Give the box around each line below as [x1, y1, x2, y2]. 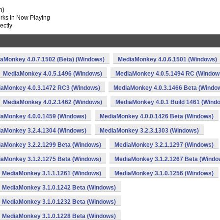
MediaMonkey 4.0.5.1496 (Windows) [3, 70, 102, 77]
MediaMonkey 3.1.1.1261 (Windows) [2, 170, 101, 177]
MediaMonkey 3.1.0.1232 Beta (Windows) [2, 198, 116, 205]
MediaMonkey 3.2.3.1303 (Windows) [100, 127, 199, 134]
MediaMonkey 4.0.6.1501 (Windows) [118, 56, 217, 63]
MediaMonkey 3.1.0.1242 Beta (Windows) [2, 184, 116, 191]
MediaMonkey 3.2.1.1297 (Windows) [114, 141, 214, 148]
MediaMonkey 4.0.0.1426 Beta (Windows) [100, 113, 214, 120]
